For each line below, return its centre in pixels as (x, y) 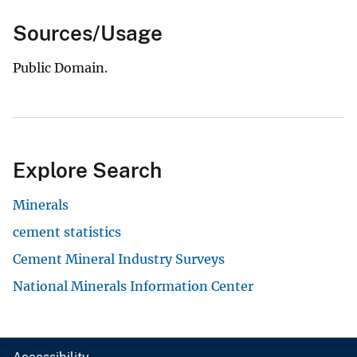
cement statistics (67, 231)
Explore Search (87, 170)
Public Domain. (60, 67)
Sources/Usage (88, 33)
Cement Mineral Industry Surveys (119, 259)
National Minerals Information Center (133, 286)
